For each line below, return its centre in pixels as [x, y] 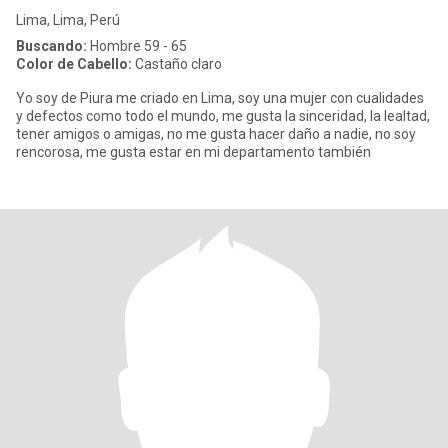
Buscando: [51, 46]
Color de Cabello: [74, 64]
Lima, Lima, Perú [68, 20]
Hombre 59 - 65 [137, 46]
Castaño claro [177, 64]
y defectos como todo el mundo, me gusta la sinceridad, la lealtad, [223, 116]
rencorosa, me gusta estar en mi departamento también [193, 152]
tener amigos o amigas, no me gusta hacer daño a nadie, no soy [34, 134]
